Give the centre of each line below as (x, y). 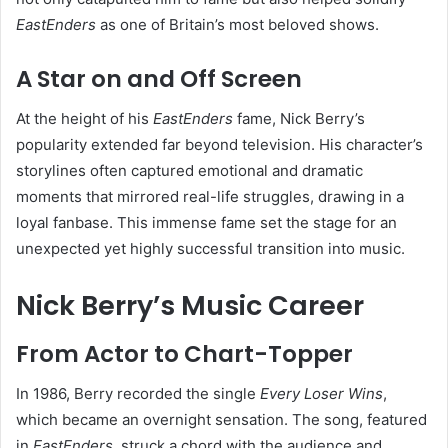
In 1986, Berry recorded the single (138, 394)
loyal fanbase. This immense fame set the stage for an (206, 223)
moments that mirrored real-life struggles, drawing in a (210, 197)
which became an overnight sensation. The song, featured (221, 420)
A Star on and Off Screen (159, 78)
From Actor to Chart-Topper (184, 353)
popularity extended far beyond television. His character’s (219, 145)
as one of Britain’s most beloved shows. (237, 24)
